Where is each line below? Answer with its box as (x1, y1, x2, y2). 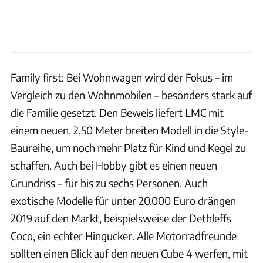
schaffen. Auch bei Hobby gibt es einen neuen (11, 158, 217, 172)
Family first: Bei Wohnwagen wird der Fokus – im (11, 70, 233, 84)
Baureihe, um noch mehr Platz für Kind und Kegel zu (11, 140, 246, 154)
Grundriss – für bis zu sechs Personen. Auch (11, 176, 208, 190)
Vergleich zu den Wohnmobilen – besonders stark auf (11, 87, 252, 102)
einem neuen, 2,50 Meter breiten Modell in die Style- (11, 123, 249, 137)
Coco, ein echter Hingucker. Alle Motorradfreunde (11, 228, 237, 242)
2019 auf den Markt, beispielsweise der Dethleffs (11, 211, 231, 225)
